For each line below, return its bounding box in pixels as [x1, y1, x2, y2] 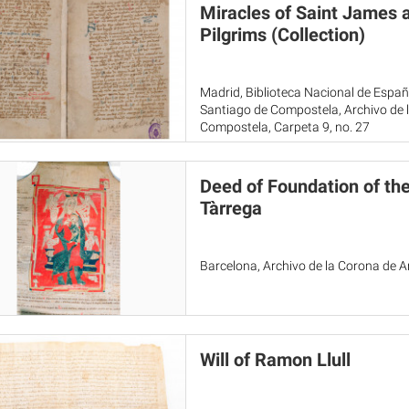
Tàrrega [199, 197, 262, 219]
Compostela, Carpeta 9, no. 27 [199, 120, 370, 134]
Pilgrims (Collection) [199, 24, 365, 46]
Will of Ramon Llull [199, 349, 351, 371]
